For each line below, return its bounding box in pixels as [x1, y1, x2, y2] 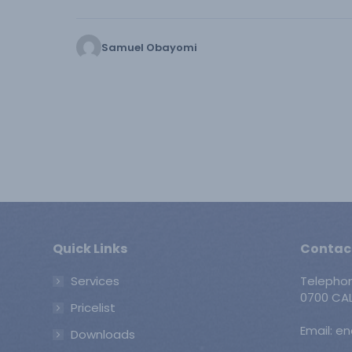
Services [71, 273, 119, 289]
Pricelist [71, 299, 115, 316]
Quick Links [53, 240, 127, 258]
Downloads [71, 326, 135, 343]
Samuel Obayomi [101, 39, 197, 55]
